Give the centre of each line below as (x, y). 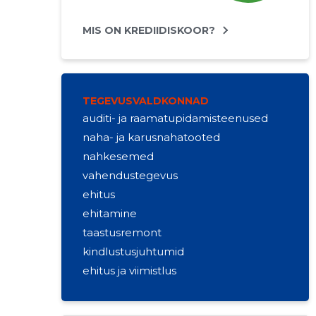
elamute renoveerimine (146, 290)
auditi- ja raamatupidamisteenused (175, 118)
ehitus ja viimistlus (129, 271)
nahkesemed (118, 156)
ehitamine (109, 213)
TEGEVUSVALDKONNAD (145, 101)
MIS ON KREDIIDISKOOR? (148, 30)
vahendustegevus (130, 175)
